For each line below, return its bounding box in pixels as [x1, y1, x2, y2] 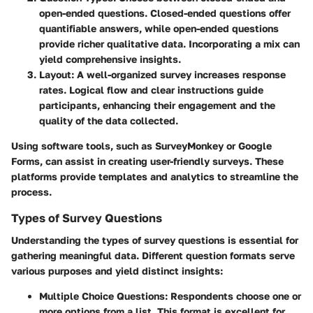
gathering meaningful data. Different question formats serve [11, 249, 295, 261]
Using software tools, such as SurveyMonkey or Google [11, 139, 272, 152]
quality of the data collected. [39, 114, 178, 126]
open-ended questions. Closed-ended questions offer [39, 6, 291, 19]
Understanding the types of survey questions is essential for [11, 233, 298, 246]
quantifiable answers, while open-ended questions [39, 22, 279, 34]
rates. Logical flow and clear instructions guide [39, 83, 263, 96]
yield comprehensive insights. [39, 52, 181, 65]
